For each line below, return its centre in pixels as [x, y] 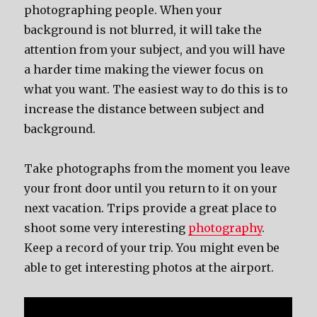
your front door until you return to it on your [151, 188]
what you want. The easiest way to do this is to [156, 89]
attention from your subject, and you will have [155, 50]
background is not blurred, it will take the [143, 30]
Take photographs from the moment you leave [157, 168]
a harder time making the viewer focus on [144, 69]
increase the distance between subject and [144, 109]
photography [225, 228]
